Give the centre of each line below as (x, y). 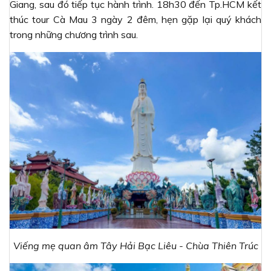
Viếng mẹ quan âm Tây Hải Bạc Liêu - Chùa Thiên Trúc (135, 245)
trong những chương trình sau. (74, 35)
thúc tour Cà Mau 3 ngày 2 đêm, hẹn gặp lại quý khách (135, 20)
